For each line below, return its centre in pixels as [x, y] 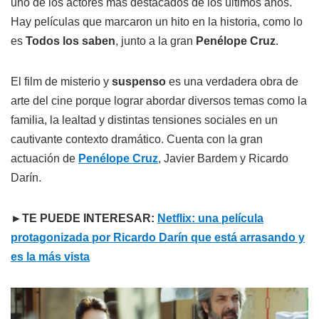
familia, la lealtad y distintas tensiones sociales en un [144, 120]
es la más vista [50, 257]
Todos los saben [70, 41]
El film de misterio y [61, 82]
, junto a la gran [156, 41]
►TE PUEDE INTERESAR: [84, 219]
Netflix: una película [210, 219]
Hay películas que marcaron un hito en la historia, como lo [157, 22]
